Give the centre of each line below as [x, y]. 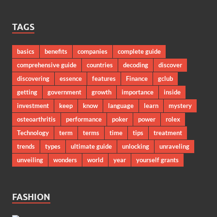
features [104, 78]
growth [101, 92]
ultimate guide [91, 146]
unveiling [30, 160]
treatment [168, 132]
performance [84, 119]
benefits [56, 51]
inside [172, 92]
